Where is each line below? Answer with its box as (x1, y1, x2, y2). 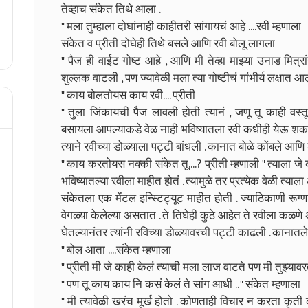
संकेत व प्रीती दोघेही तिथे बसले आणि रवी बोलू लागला (61, 34, 275, 54)
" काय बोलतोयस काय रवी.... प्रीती (61, 85, 195, 105)
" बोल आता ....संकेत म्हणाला (61, 240, 171, 260)
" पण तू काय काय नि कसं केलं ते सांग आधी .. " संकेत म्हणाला (61, 274, 300, 294)
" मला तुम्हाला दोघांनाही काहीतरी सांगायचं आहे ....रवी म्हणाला (61, 16, 301, 36)
